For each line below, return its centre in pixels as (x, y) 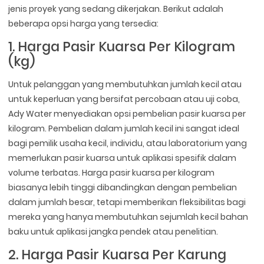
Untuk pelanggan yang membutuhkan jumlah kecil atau (125, 84)
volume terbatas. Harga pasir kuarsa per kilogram (112, 172)
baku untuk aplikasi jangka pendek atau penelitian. (113, 231)
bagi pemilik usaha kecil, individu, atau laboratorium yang (128, 143)
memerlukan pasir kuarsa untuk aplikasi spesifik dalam (123, 158)
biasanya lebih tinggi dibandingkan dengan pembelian (123, 187)
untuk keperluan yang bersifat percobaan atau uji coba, (124, 99)
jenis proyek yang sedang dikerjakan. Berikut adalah (116, 9)
